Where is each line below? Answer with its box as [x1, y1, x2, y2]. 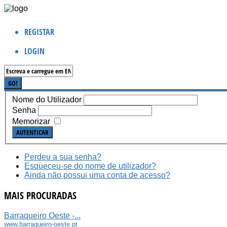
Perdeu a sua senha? [24, 152, 101, 161]
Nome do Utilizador [12, 95, 82, 104]
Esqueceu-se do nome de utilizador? [24, 161, 156, 170]
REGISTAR [24, 26, 54, 37]
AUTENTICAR [16, 127, 49, 137]
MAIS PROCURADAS [4, 189, 77, 202]
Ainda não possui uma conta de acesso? [24, 170, 170, 179]
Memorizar [12, 117, 50, 126]
